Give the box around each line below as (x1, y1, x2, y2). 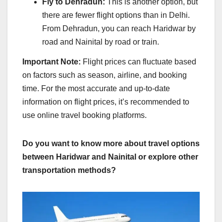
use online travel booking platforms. (22, 111, 147, 120)
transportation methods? (22, 166, 116, 175)
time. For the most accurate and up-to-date (22, 84, 170, 93)
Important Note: (22, 57, 81, 66)
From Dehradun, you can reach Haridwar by (42, 24, 196, 33)
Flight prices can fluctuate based (81, 57, 196, 66)
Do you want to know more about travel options (22, 139, 200, 148)
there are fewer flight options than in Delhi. (42, 11, 190, 20)
